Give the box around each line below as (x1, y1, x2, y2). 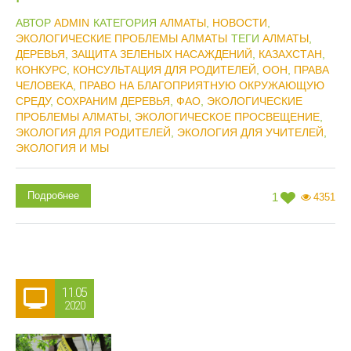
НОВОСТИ (212, 16, 267, 29)
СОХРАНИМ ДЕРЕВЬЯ (56, 95, 170, 107)
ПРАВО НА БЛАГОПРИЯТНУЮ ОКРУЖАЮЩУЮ (79, 79, 324, 92)
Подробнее (27, 190, 79, 201)
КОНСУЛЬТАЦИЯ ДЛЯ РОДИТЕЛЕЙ (73, 63, 256, 76)
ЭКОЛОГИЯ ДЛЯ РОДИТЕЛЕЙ (16, 126, 171, 139)
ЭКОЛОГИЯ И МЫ (16, 142, 109, 154)
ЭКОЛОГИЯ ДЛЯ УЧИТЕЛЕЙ (177, 126, 324, 139)
